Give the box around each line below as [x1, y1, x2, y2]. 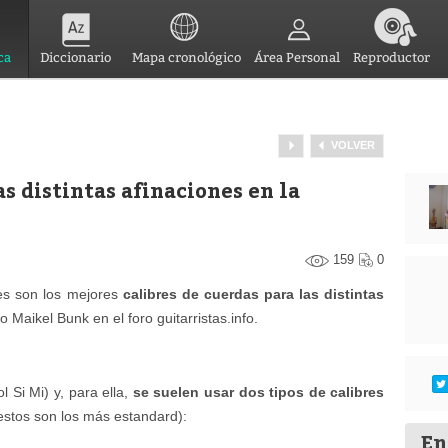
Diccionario [40, 50, 111, 65]
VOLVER [331, 139, 376, 151]
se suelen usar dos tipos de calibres [132, 384, 385, 400]
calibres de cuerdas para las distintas [122, 286, 385, 302]
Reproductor [353, 50, 430, 65]
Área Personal [253, 50, 340, 65]
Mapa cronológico [131, 50, 241, 65]
